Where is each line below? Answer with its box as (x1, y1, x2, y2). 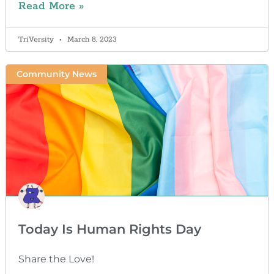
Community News (16, 68, 97, 80)
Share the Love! (18, 253, 94, 265)
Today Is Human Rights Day (18, 221, 201, 237)
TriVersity (18, 34, 56, 44)
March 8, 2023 (64, 34, 117, 44)
